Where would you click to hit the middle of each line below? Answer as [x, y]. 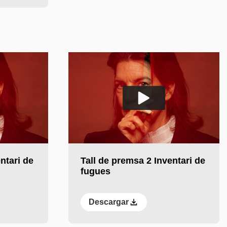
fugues [95, 172]
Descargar [108, 202]
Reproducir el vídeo [103, 147]
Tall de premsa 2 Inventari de [143, 161]
